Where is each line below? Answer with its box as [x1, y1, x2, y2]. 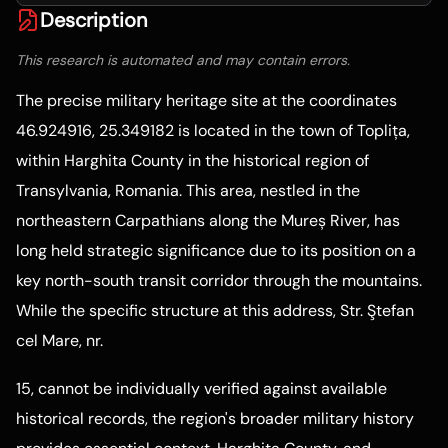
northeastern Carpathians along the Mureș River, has [16, 210, 400, 231]
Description [40, 7, 147, 33]
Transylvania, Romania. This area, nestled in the [16, 180, 360, 201]
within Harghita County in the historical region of [16, 150, 369, 171]
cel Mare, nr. [16, 330, 103, 351]
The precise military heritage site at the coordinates [16, 90, 397, 111]
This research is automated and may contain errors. [16, 51, 350, 69]
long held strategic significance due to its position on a [16, 240, 416, 261]
